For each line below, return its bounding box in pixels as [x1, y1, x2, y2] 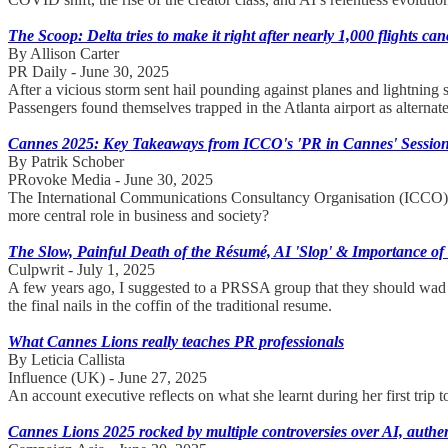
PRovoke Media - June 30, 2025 [8, 170, 213, 188]
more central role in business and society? [8, 206, 269, 224]
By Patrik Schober [8, 152, 124, 170]
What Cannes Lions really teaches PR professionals [8, 332, 344, 350]
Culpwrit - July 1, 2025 [8, 260, 155, 278]
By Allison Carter [8, 44, 119, 62]
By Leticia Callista [8, 350, 125, 368]
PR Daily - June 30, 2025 [8, 62, 169, 80]
